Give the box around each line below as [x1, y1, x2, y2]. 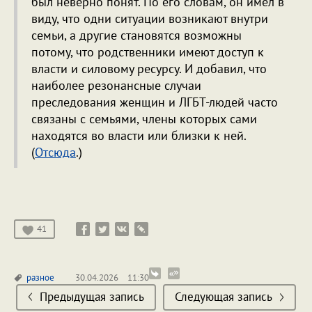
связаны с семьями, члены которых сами [31, 111, 257, 127]
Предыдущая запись [40, 289, 144, 305]
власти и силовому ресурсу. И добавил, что [31, 61, 267, 77]
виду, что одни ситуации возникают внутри [31, 10, 268, 27]
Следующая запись [175, 289, 272, 305]
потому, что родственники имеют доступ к [31, 44, 264, 61]
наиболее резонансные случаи [31, 77, 201, 94]
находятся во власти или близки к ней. [31, 127, 246, 144]
